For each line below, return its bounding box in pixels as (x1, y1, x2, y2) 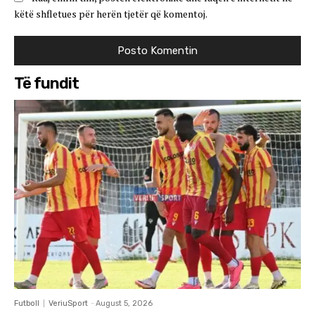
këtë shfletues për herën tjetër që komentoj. (14, 7, 207, 21)
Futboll (14, 299, 39, 309)
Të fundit (14, 74, 79, 94)
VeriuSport (49, 299, 88, 309)
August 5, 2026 (96, 299, 153, 309)
